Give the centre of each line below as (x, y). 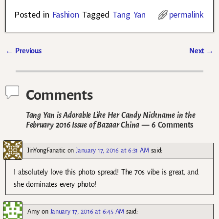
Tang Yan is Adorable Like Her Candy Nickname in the (111, 115)
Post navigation (42, 62)
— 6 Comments (166, 125)
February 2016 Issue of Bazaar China (83, 125)
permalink (186, 15)
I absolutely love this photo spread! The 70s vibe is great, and (106, 172)
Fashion (66, 15)
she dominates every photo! (55, 184)
